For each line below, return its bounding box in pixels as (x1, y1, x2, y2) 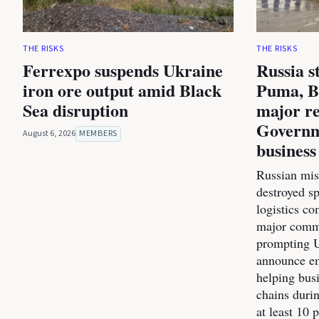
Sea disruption (23, 98, 128, 123)
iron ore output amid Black (23, 78, 221, 103)
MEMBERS (79, 127, 117, 140)
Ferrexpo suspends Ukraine (23, 58, 223, 83)
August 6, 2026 (23, 127, 75, 140)
